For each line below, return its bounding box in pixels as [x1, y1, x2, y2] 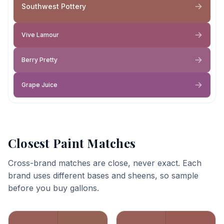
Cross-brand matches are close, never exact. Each [8, 158, 201, 168]
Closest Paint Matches [8, 135, 136, 151]
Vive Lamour [21, 31, 59, 38]
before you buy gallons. [8, 183, 99, 193]
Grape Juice [21, 81, 57, 88]
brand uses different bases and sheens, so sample [8, 170, 198, 180]
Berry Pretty [21, 56, 57, 63]
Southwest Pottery [21, 1, 86, 10]
